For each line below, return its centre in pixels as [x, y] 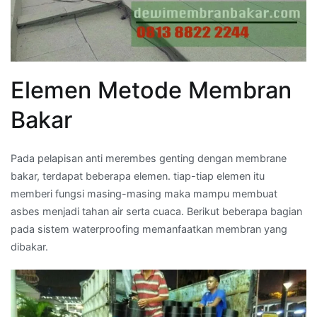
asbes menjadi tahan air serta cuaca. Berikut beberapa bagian [156, 211]
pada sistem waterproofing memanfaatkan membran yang [149, 229]
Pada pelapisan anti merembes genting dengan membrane [149, 158]
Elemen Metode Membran [151, 90]
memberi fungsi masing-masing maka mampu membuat [144, 193]
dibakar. [29, 246]
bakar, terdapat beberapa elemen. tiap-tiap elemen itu [138, 175]
